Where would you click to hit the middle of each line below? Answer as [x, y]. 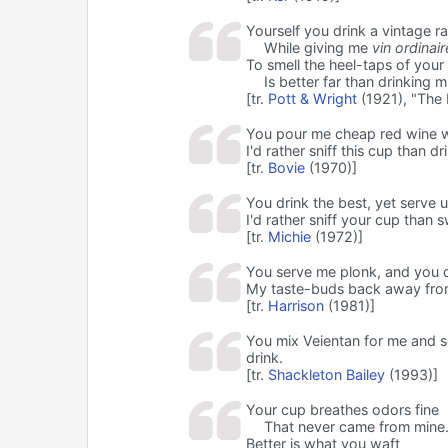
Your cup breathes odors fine [342, 409]
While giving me [317, 47]
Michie [289, 236]
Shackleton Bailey [326, 374]
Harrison [295, 305]
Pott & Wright [312, 98]
